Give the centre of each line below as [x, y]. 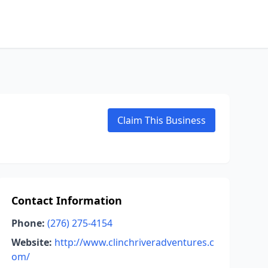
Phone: [28, 223]
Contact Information [66, 200]
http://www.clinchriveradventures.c [134, 242]
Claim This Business [162, 120]
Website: [31, 242]
